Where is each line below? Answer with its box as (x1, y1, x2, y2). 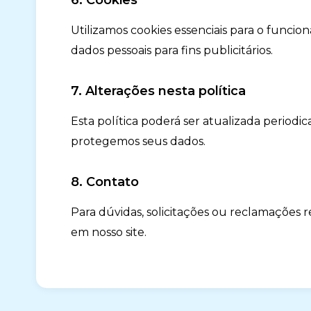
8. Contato (71, 174, 139, 190)
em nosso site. (71, 226, 146, 239)
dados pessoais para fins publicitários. (71, 44, 273, 57)
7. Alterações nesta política (71, 83, 246, 99)
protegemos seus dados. (71, 135, 205, 148)
